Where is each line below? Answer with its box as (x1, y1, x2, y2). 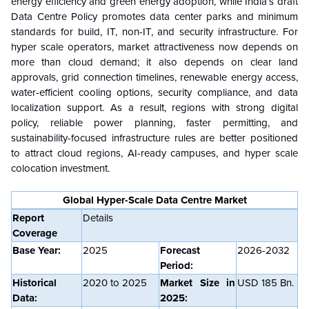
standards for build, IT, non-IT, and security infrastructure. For (11, 25, 298, 38)
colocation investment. (11, 161, 110, 175)
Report (12, 211, 44, 224)
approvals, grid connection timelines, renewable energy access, (11, 70, 298, 83)
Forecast (160, 243, 200, 257)
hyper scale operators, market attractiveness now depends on (11, 40, 298, 53)
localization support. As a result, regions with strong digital (11, 101, 298, 114)
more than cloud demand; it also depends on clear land (11, 55, 298, 68)
